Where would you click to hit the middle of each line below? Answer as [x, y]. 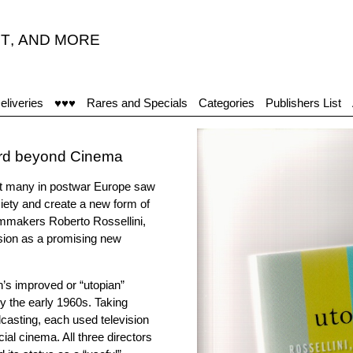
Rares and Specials [137, 103]
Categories [227, 103]
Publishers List [303, 103]
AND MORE [59, 40]
